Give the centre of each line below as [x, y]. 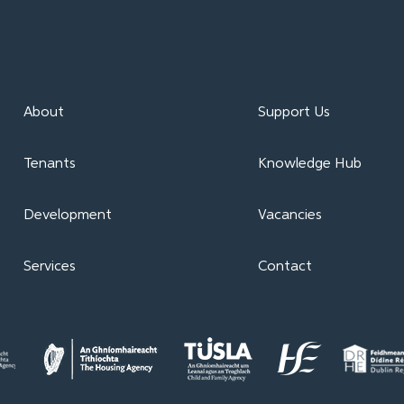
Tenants [50, 165]
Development [68, 216]
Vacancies [289, 216]
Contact [285, 267]
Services [50, 267]
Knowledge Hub [309, 165]
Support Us [294, 113]
